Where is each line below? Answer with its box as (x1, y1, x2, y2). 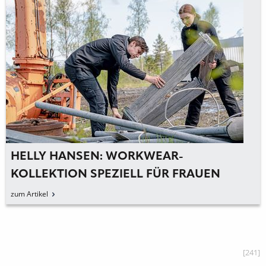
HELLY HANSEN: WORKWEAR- (11, 151, 183, 163)
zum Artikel (11, 189, 48, 199)
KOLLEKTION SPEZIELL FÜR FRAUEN (11, 169, 220, 180)
